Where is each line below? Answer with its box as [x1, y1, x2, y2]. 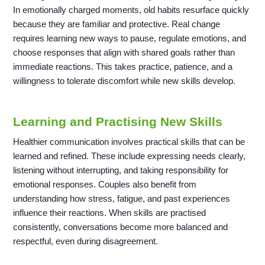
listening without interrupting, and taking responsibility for [13, 165, 229, 176]
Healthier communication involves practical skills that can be [13, 137, 245, 147]
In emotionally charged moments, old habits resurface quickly [13, 5, 250, 15]
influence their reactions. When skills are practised [13, 208, 206, 218]
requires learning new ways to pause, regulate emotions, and [13, 33, 247, 44]
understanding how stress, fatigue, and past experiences [13, 193, 231, 204]
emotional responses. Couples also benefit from [13, 179, 197, 190]
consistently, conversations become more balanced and [13, 222, 228, 232]
